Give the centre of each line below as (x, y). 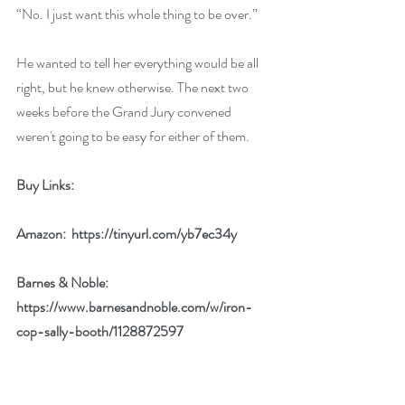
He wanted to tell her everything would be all (139, 63)
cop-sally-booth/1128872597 (100, 331)
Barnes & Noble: (65, 283)
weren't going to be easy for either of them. (133, 136)
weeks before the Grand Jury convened (125, 112)
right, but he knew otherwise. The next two (134, 87)
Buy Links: (47, 185)
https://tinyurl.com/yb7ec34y (154, 234)
